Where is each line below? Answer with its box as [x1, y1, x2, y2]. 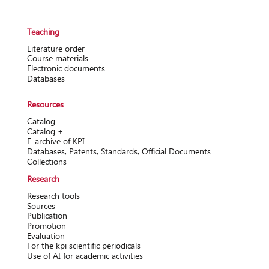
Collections [26, 155, 67, 167]
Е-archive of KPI [26, 135, 85, 147]
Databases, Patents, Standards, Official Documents [26, 145, 211, 157]
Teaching [26, 25, 59, 37]
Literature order [26, 42, 85, 54]
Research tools [26, 190, 80, 202]
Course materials [26, 52, 88, 64]
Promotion [26, 220, 66, 232]
